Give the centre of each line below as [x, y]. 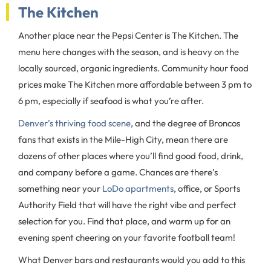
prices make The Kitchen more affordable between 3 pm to [135, 84]
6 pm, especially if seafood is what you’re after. [111, 101]
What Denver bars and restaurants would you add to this [132, 260]
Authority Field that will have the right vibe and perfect [127, 205]
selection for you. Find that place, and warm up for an [124, 221]
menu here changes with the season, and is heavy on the [129, 52]
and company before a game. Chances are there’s [118, 172]
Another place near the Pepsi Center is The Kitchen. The [128, 35]
